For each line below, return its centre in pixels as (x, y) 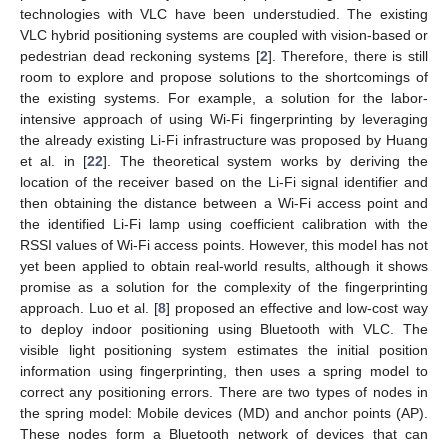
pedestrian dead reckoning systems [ (140, 56)
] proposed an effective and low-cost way (297, 308)
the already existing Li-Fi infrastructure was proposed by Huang (224, 140)
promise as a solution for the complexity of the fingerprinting (224, 287)
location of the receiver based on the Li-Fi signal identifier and (224, 182)
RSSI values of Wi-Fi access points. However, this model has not (224, 245)
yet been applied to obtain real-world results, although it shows (224, 266)
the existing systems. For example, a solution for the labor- (224, 98)
